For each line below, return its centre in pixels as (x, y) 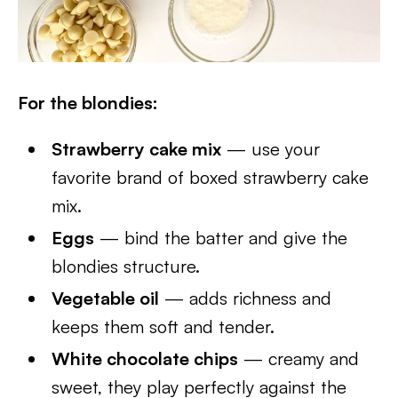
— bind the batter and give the (221, 238)
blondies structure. (126, 267)
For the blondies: (88, 103)
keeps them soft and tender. (163, 327)
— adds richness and (246, 298)
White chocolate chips (145, 359)
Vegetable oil (106, 298)
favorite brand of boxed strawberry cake (211, 178)
